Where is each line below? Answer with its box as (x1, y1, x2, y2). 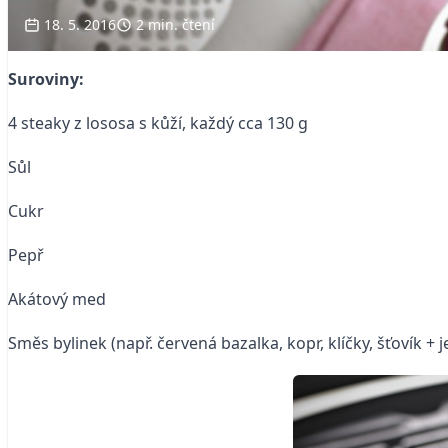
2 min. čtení (136, 15, 215, 34)
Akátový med (8, 288, 106, 310)
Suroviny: (8, 68, 84, 90)
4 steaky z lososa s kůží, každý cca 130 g (8, 112, 308, 134)
